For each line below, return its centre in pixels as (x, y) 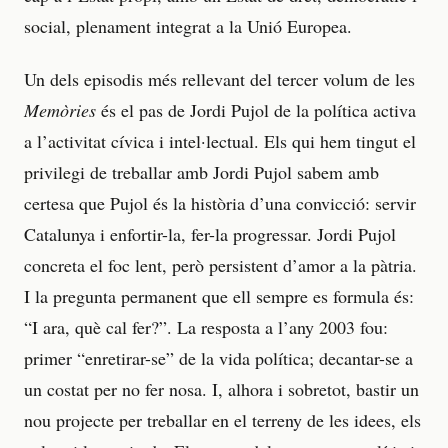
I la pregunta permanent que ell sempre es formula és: (219, 295)
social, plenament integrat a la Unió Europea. (188, 26)
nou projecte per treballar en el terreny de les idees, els (222, 419)
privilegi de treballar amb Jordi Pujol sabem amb (201, 171)
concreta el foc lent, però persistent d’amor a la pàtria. (220, 264)
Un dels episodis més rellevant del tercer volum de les (219, 78)
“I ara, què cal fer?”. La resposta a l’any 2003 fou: (206, 326)
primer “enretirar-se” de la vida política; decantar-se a (218, 357)
